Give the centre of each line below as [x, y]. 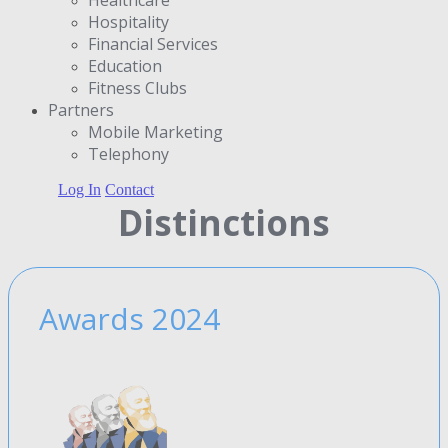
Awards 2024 [129, 318]
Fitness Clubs [137, 87]
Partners [81, 109]
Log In [79, 189]
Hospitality [128, 21]
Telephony [128, 153]
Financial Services [153, 43]
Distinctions [224, 222]
